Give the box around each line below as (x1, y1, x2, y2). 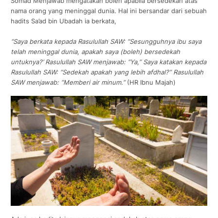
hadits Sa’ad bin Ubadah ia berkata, (11, 17, 117, 25)
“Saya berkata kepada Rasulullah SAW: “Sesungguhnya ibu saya (11, 37, 202, 45)
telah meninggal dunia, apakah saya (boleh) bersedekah (11, 47, 181, 55)
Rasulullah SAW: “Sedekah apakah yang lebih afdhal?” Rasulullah (11, 68, 204, 76)
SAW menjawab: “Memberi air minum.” (11, 78, 126, 86)
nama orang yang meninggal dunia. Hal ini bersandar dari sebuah (11, 6, 207, 15)
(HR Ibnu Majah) (125, 78, 176, 86)
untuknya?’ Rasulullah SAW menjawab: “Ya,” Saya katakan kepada (11, 57, 207, 66)
